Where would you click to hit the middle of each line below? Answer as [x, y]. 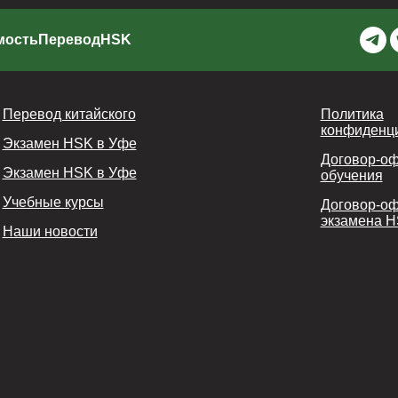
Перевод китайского [69, 114]
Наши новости [50, 231]
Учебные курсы [53, 202]
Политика [352, 114]
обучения [351, 175]
